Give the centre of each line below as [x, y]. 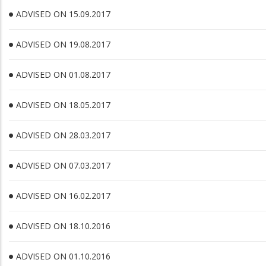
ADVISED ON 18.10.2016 [63, 226]
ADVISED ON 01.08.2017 [63, 75]
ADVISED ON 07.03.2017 [63, 165]
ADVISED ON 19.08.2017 [63, 44]
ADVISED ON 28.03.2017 [63, 135]
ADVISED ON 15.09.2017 [63, 14]
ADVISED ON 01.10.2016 [63, 256]
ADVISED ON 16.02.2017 [63, 196]
